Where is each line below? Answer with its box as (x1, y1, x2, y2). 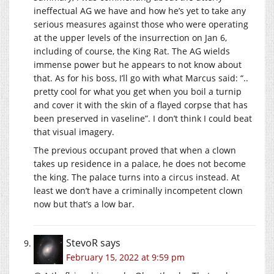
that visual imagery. (34, 125, 114, 138)
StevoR (66, 235, 98, 250)
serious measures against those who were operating (34, 18, 248, 30)
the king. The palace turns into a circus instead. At (34, 171, 240, 183)
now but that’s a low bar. (34, 198, 135, 210)
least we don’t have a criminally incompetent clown (34, 184, 243, 196)
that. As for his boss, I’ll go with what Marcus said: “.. (34, 72, 248, 84)
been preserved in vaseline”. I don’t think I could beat (34, 112, 252, 124)
